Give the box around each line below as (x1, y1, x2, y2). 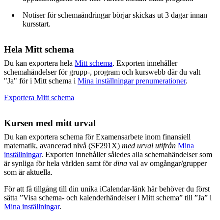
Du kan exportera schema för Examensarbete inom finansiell (4, 133, 191, 141)
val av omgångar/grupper (127, 159, 207, 167)
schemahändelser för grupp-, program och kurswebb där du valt (4, 68, 200, 76)
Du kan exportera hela (4, 59, 75, 67)
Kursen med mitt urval (4, 118, 96, 128)
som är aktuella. (4, 168, 53, 176)
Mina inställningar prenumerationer (78, 77, 186, 85)
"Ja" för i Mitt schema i (4, 77, 78, 85)
